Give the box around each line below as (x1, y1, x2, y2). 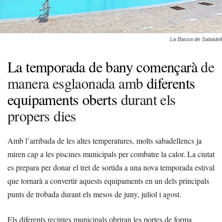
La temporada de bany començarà (7, 56, 201, 77)
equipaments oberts (7, 89, 117, 110)
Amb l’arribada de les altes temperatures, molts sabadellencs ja (7, 135, 202, 146)
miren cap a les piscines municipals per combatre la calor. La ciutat (7, 149, 215, 160)
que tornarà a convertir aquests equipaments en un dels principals (7, 175, 209, 186)
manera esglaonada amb (7, 73, 143, 93)
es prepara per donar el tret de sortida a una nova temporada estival (7, 162, 215, 173)
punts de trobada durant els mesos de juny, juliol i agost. (7, 189, 181, 200)
